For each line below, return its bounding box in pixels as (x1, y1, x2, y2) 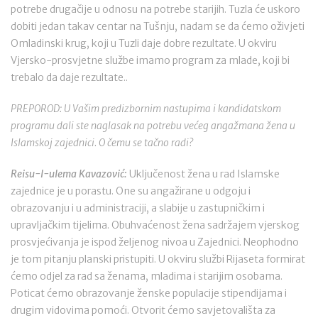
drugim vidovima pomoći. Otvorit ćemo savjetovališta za (11, 304, 275, 317)
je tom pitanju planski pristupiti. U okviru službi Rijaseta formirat (11, 253, 305, 265)
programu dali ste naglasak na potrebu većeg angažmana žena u (11, 119, 295, 132)
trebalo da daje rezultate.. (11, 71, 128, 84)
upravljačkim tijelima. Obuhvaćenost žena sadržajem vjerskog (11, 219, 300, 231)
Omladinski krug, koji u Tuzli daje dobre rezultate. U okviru (11, 37, 277, 50)
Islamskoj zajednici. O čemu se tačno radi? (11, 136, 193, 149)
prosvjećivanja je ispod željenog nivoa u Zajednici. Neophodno (11, 236, 299, 248)
